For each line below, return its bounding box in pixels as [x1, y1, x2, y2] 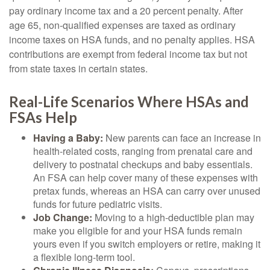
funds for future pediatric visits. [33, 197, 162, 211]
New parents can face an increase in [103, 131, 261, 145]
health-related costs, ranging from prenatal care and [33, 144, 253, 158]
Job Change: [33, 210, 92, 224]
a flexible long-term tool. [33, 250, 135, 264]
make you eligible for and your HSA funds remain [33, 224, 242, 237]
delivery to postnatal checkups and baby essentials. [33, 157, 253, 171]
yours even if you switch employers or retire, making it [33, 237, 260, 251]
